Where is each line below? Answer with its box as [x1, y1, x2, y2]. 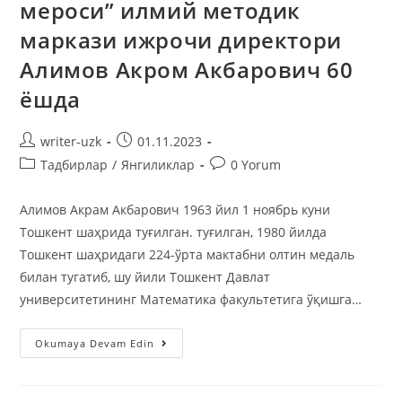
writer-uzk [40, 132, 102, 150]
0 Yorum [231, 155, 282, 173]
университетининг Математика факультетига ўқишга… [20, 290, 363, 308]
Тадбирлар [40, 155, 109, 173]
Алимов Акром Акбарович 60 [20, 54, 354, 84]
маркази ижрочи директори [20, 24, 342, 55]
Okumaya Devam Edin [35, 336, 155, 350]
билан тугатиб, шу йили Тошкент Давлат [20, 267, 271, 285]
